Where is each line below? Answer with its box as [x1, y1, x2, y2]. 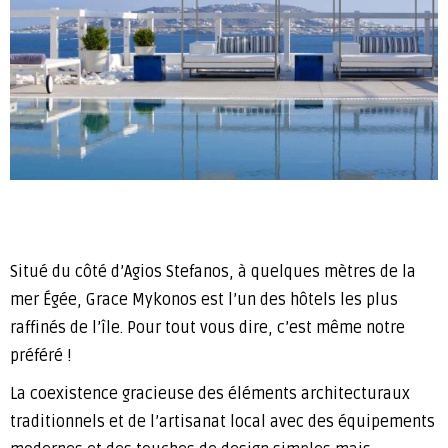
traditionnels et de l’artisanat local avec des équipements [10, 411, 435, 432]
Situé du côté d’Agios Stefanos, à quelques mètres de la [10, 261, 416, 282]
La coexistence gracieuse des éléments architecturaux [10, 383, 410, 404]
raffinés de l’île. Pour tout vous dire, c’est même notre [10, 317, 405, 338]
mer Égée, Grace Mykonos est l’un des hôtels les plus [10, 289, 398, 310]
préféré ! [10, 345, 72, 366]
